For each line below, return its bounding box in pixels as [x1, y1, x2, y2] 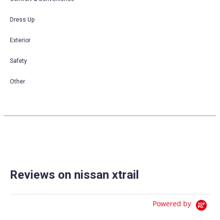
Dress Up [10, 16, 34, 23]
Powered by [153, 198, 193, 208]
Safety [10, 57, 27, 64]
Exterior [10, 36, 30, 44]
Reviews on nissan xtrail [10, 167, 139, 182]
